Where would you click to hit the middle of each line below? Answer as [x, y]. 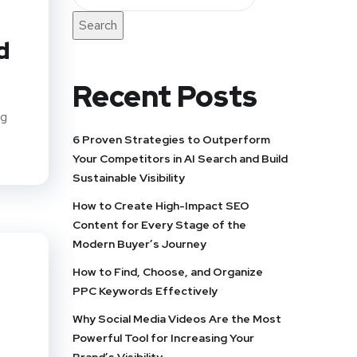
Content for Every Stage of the [159, 225]
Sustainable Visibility [129, 178]
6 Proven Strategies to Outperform [171, 139]
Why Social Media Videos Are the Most [177, 319]
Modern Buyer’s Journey [139, 244]
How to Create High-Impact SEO [161, 206]
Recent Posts [165, 96]
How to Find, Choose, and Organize [168, 272]
